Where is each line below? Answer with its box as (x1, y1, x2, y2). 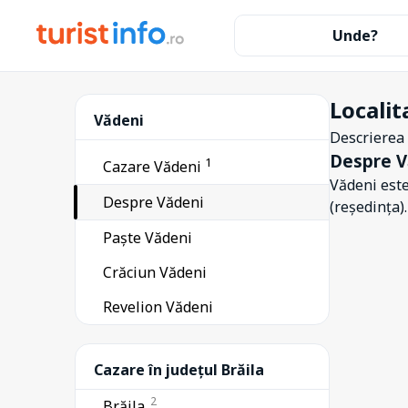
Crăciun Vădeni (103, 262, 207, 283)
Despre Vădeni (103, 192, 204, 213)
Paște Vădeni (103, 228, 192, 249)
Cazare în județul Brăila (94, 360, 264, 381)
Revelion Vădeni (103, 297, 213, 318)
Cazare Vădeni (103, 157, 205, 178)
